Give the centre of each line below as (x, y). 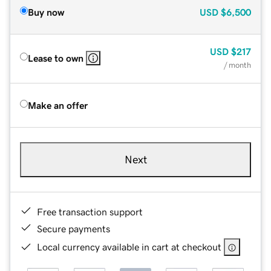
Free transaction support (90, 211)
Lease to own (56, 58)
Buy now (46, 12)
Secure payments (73, 228)
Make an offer (58, 105)
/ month (237, 65)
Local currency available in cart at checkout (129, 247)
